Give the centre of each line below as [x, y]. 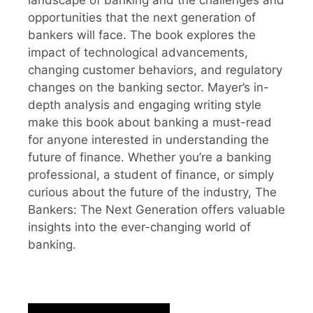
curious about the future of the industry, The [152, 192]
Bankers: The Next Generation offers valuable [156, 209]
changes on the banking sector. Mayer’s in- [148, 87]
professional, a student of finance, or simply [151, 174]
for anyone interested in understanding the [148, 139]
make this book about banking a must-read [150, 122]
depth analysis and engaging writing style [145, 104]
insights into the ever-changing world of [139, 227]
